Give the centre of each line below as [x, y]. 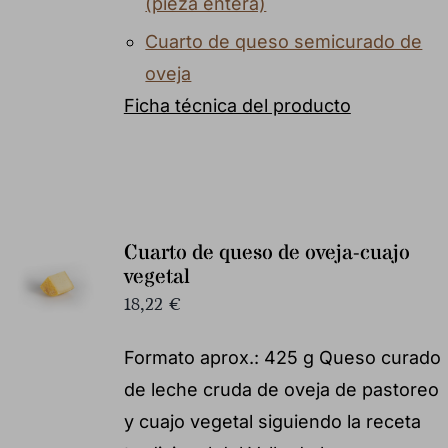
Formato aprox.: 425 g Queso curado [282, 357]
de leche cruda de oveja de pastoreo [281, 389]
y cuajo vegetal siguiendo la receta [272, 421]
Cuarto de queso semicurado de [284, 41]
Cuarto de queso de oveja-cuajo [266, 253]
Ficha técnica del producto [237, 105]
